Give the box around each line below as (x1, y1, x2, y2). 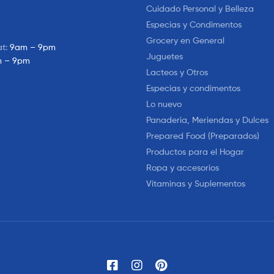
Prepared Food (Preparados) (146, 130, 259, 141)
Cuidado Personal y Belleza (146, 3, 254, 14)
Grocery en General (146, 35, 224, 46)
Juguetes (146, 51, 183, 62)
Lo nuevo (146, 98, 182, 109)
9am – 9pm (10, 42, 56, 53)
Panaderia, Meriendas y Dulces (146, 114, 268, 125)
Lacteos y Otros (146, 67, 208, 78)
